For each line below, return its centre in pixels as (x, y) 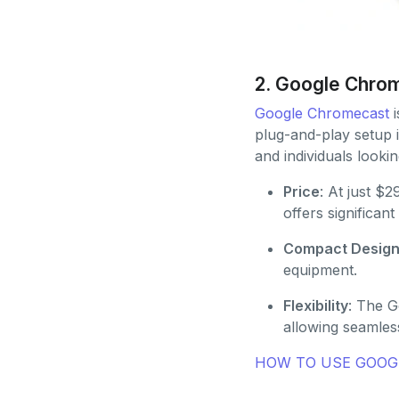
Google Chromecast (322, 113)
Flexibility (315, 305)
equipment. (320, 269)
